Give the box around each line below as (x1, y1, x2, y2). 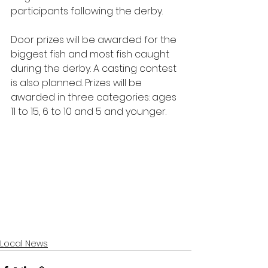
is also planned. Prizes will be (11, 76, 144, 90)
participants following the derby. (11, 4, 163, 18)
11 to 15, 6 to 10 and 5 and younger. (11, 105, 171, 118)
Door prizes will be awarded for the (11, 33, 179, 47)
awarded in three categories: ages (11, 90, 179, 104)
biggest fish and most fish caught (11, 47, 172, 61)
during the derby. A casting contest (11, 62, 179, 75)
